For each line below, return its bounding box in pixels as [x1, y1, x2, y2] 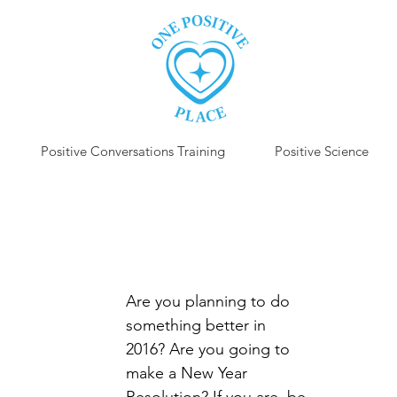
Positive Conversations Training [41, 143, 225, 160]
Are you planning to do [126, 292, 294, 311]
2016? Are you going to [126, 339, 294, 359]
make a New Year [126, 363, 252, 383]
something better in [126, 315, 270, 335]
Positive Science [275, 143, 369, 160]
